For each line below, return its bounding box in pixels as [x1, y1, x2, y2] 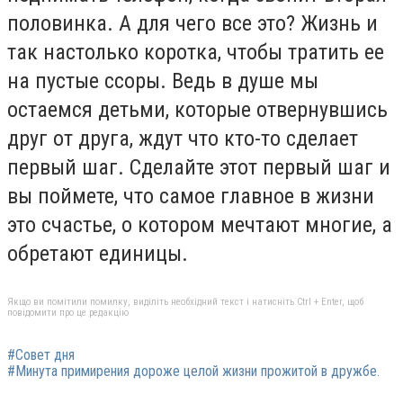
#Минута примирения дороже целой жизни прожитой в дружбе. [7, 362, 380, 380]
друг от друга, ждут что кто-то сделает [7, 126, 358, 151]
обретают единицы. [7, 241, 188, 266]
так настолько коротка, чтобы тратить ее [7, 40, 384, 65]
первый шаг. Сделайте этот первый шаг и [7, 155, 390, 180]
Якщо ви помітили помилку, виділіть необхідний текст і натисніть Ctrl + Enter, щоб [7, 295, 363, 308]
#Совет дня [7, 345, 75, 363]
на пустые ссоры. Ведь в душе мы [7, 68, 318, 94]
